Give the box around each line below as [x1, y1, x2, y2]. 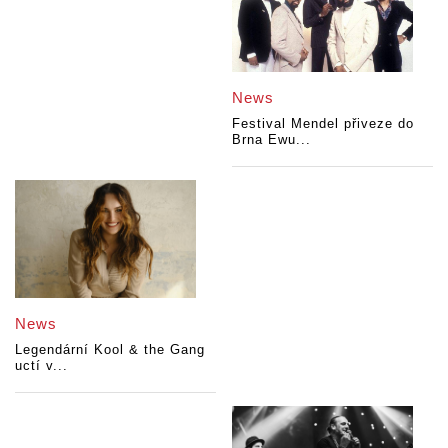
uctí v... [15, 357, 68, 373]
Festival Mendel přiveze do [232, 115, 415, 131]
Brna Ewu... [232, 131, 312, 147]
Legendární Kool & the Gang [15, 341, 205, 357]
